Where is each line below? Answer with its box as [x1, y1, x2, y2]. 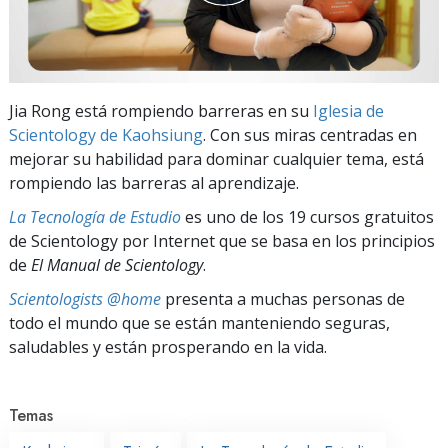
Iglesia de [313, 99, 384, 122]
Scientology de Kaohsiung [9, 123, 203, 146]
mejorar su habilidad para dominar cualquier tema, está [9, 147, 424, 170]
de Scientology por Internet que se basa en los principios [9, 229, 435, 252]
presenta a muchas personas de [161, 287, 405, 310]
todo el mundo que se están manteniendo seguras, [9, 311, 390, 334]
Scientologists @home [9, 287, 161, 310]
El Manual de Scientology [31, 253, 203, 276]
